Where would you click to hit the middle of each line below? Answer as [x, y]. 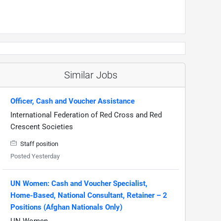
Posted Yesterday [35, 156]
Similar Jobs [91, 75]
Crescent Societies [42, 127]
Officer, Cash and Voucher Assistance [73, 101]
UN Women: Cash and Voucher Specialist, [79, 183]
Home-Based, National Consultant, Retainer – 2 [89, 195]
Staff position [38, 144]
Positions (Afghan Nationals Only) [66, 207]
